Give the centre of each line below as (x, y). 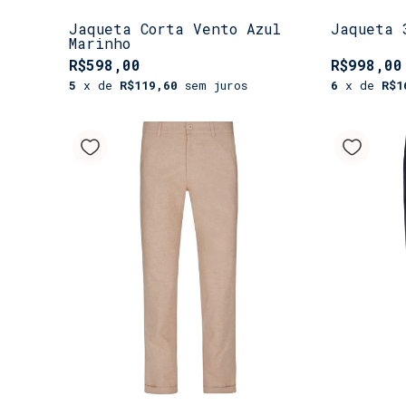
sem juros (216, 85)
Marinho (100, 43)
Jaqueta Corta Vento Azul (175, 28)
